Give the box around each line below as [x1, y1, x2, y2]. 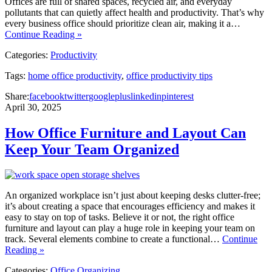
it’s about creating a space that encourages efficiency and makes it [5, 201, 255, 212]
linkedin [131, 90, 161, 101]
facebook [29, 90, 64, 101]
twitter [64, 90, 89, 101]
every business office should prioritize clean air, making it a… [5, 18, 240, 29]
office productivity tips [126, 70, 212, 81]
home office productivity [28, 70, 121, 81]
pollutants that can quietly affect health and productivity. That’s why [5, 7, 264, 18]
